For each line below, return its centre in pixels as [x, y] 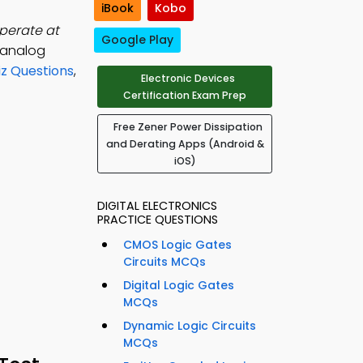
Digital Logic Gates [179, 286]
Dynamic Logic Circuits [190, 326]
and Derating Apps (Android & [185, 144]
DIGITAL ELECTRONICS [157, 206]
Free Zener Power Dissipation [188, 127]
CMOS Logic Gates [177, 245]
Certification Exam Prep [185, 96]
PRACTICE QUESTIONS [158, 220]
